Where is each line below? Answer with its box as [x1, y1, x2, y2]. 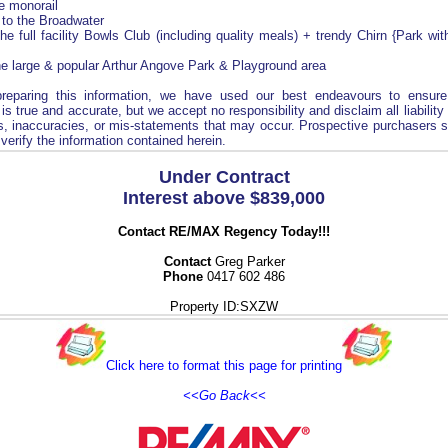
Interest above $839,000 [123, 188, 325, 209]
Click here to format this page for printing [106, 358, 342, 374]
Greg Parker [210, 254, 285, 270]
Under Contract [158, 167, 290, 188]
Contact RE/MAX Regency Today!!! [118, 224, 330, 240]
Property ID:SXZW [170, 299, 278, 315]
